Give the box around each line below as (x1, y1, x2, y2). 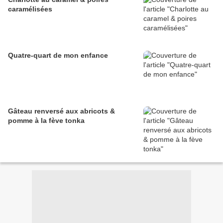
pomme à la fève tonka (8, 116, 85, 125)
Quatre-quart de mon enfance (8, 51, 108, 60)
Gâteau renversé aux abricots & (8, 107, 115, 115)
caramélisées (8, 5, 52, 13)
